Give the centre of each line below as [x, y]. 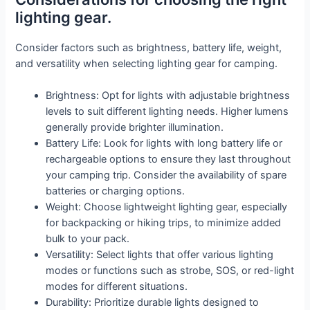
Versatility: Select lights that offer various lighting [160, 254]
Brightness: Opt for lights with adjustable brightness [168, 95]
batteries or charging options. [116, 191]
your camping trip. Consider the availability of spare [166, 175]
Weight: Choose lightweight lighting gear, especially [167, 207]
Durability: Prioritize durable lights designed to [153, 302]
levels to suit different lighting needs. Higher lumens [167, 111]
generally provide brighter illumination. [135, 127]
